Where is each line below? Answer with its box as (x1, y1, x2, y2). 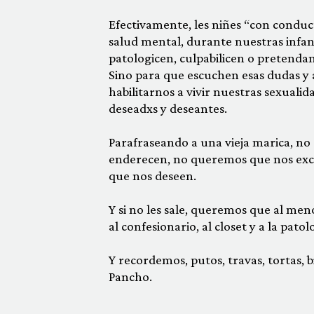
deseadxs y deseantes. (108, 101, 227, 116)
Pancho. (108, 269, 152, 284)
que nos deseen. (108, 168, 196, 183)
